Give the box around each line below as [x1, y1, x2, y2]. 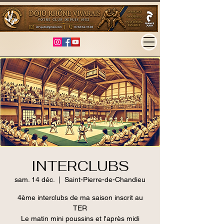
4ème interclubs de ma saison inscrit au [17, 193, 143, 201]
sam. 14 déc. [14, 175, 54, 183]
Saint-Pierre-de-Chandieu [64, 175, 145, 183]
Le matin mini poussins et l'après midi [20, 214, 139, 222]
